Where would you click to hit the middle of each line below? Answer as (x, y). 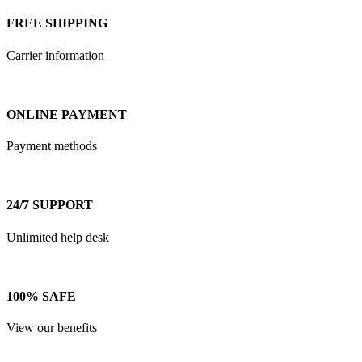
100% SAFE (41, 296)
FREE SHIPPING (57, 23)
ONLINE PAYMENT (67, 114)
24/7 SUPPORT (50, 205)
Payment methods (52, 146)
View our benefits (52, 328)
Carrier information (55, 55)
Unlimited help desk (58, 237)
